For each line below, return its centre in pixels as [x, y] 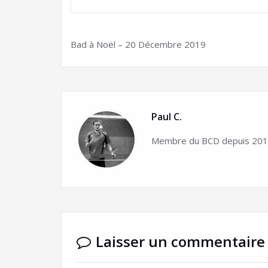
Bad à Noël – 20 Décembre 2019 [138, 44]
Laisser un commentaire [180, 241]
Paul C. [167, 117]
